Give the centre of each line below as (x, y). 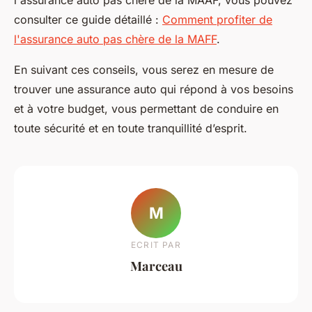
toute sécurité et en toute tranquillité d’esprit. (131, 128)
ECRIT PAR (156, 244)
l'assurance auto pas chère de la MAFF (115, 39)
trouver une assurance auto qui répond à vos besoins (154, 89)
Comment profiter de (217, 19)
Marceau (156, 265)
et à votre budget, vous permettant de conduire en (146, 108)
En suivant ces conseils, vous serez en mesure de (144, 69)
